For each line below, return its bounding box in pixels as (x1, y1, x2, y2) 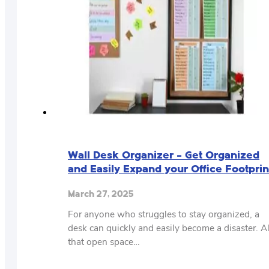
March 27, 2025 (68, 189, 134, 201)
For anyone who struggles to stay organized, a (68, 208, 259, 221)
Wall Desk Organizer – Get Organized (68, 149, 259, 163)
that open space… (68, 235, 140, 249)
